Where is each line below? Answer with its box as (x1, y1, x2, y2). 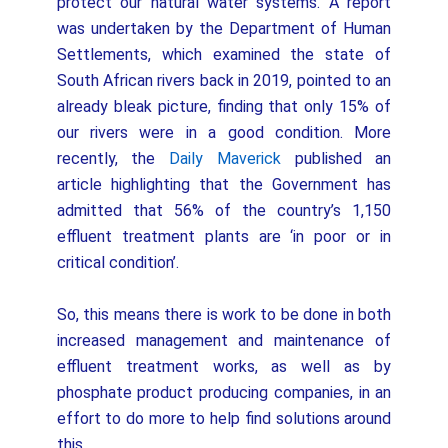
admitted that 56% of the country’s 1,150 (56, 201, 392, 220)
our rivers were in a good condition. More (56, 123, 392, 142)
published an (280, 149, 392, 168)
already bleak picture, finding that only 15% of (56, 97, 392, 116)
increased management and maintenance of (56, 331, 392, 350)
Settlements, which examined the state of (56, 45, 392, 64)
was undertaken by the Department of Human (56, 19, 392, 38)
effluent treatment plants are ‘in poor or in (56, 227, 392, 246)
